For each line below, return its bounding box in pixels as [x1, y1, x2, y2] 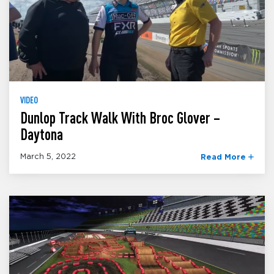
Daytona [20, 125, 63, 144]
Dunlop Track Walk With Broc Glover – [20, 109, 220, 127]
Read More [201, 153, 248, 161]
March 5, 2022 [20, 152, 76, 161]
